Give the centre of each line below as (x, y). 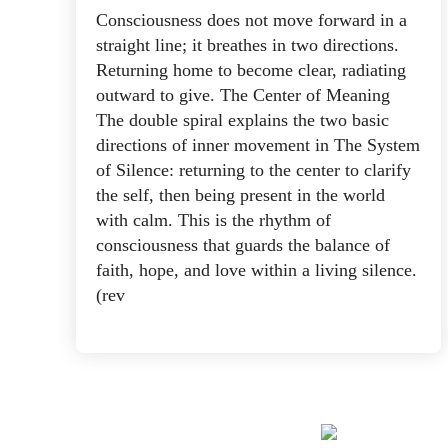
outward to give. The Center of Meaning (243, 94)
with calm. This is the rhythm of (213, 219)
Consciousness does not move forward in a (251, 19)
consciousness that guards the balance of (243, 244)
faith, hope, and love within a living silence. (256, 269)
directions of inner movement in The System (258, 144)
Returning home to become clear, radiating (251, 69)
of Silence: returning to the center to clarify (253, 169)
